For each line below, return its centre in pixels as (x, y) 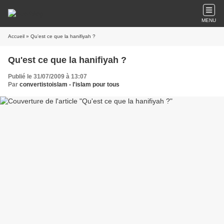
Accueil (16, 36)
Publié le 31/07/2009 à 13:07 (47, 76)
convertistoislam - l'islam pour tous (69, 84)
